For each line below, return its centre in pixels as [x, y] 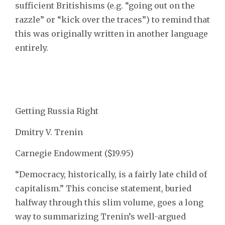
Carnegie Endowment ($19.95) [74, 153]
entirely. [32, 47]
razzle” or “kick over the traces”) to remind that [113, 19]
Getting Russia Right [57, 111]
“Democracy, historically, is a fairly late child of [111, 174]
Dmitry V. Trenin [49, 132]
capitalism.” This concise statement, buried [103, 188]
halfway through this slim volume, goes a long [109, 202]
